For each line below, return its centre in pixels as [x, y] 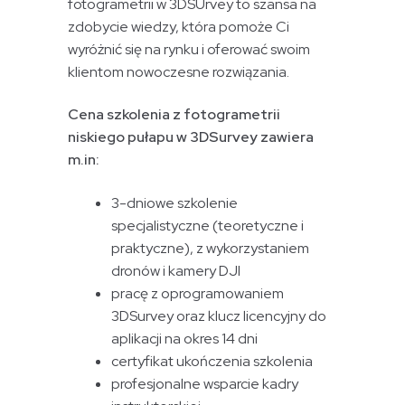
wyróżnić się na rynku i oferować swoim [189, 49]
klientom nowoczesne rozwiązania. [179, 71]
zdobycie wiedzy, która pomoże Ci [179, 26]
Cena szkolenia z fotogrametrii [174, 115]
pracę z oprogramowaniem [198, 294]
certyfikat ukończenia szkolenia [212, 362]
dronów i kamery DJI [176, 271]
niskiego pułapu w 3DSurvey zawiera [191, 137]
